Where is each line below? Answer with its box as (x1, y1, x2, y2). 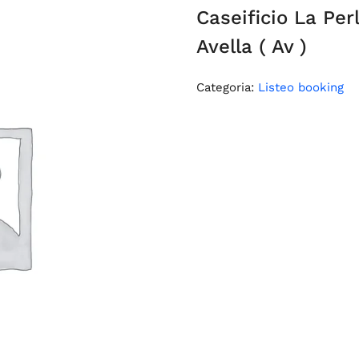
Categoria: (196, 80, 259, 95)
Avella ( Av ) (196, 35, 308, 58)
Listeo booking (258, 80, 345, 95)
